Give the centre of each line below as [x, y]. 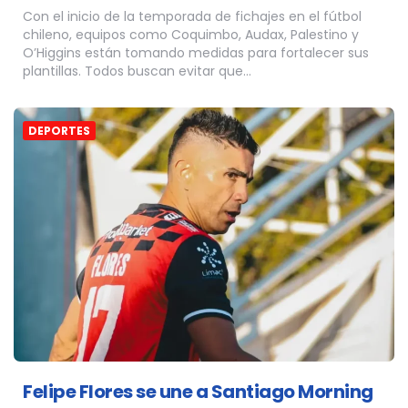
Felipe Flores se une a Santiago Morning [198, 391]
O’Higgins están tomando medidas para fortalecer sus [196, 52]
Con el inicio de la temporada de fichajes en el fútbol [192, 16]
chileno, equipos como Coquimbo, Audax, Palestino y [191, 34]
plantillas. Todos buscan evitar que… [137, 71]
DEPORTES [59, 130]
